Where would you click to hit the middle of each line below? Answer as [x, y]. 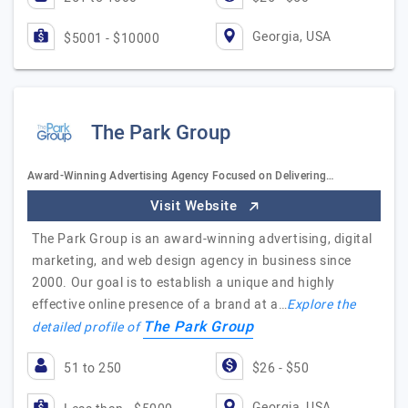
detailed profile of [87, 327]
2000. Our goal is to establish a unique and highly [184, 283]
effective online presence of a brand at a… [160, 305]
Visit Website [195, 206]
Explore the [321, 305]
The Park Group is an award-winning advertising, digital [203, 239]
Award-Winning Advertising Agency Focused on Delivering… [181, 176]
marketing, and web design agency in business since [192, 261]
